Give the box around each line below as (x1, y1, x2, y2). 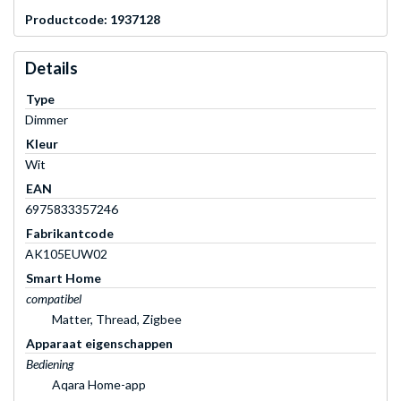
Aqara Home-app (52, 376, 146, 392)
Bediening (26, 355, 74, 371)
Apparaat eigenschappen (26, 335, 173, 351)
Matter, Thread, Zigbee (52, 311, 182, 327)
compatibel (26, 290, 81, 306)
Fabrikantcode (26, 225, 114, 241)
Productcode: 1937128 (25, 11, 160, 27)
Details (25, 57, 78, 78)
